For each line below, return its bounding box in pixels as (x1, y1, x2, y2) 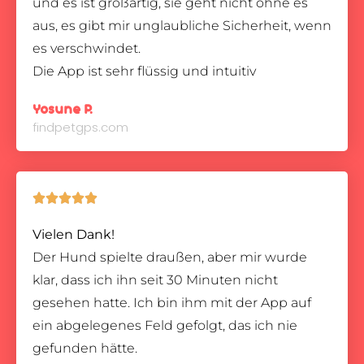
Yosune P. (32, 102, 93, 117)
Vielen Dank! (32, 227, 115, 242)
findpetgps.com (32, 119, 128, 136)
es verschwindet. (32, 41, 141, 56)
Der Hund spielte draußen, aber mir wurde (32, 249, 307, 265)
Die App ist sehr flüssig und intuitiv (32, 63, 256, 79)
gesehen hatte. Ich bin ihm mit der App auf (32, 295, 311, 310)
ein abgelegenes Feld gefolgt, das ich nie (32, 318, 297, 333)
